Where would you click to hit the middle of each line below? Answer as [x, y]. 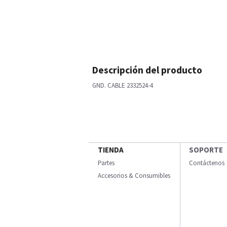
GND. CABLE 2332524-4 [123, 85]
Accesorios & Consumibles [134, 176]
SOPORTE [206, 150]
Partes [106, 163]
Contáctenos [207, 163]
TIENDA [111, 150]
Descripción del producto [147, 70]
